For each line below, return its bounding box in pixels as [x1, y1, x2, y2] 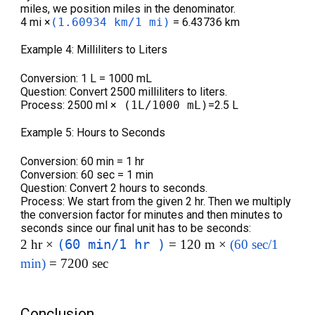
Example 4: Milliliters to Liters [20, 43, 168, 57]
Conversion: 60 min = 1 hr [20, 155, 145, 169]
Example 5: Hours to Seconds [20, 126, 166, 140]
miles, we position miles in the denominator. [20, 2, 239, 16]
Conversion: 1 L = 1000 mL [20, 72, 153, 86]
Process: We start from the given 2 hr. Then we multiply [20, 195, 292, 209]
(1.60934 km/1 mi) [51, 15, 171, 30]
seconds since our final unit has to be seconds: [20, 221, 252, 236]
